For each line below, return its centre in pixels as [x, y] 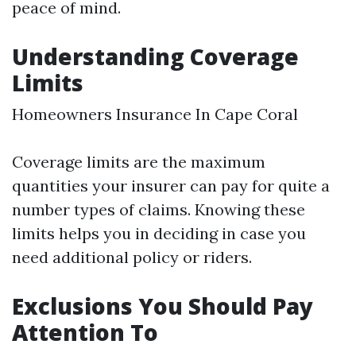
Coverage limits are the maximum [139, 162]
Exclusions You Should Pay [163, 306]
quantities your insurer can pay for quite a [171, 186]
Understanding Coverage [155, 56]
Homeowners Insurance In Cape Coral [155, 114]
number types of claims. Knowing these [159, 209]
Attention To [85, 332]
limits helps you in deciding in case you [159, 233]
